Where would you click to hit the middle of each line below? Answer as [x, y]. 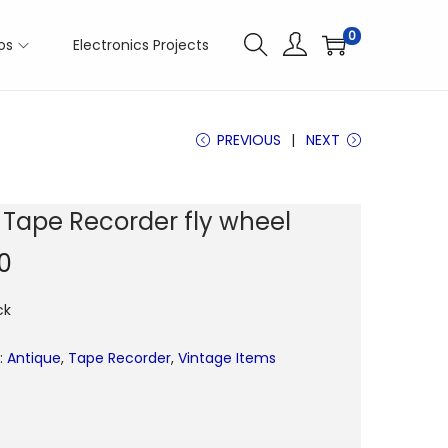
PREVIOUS [249, 140]
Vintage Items [227, 358]
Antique [34, 358]
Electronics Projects [141, 45]
